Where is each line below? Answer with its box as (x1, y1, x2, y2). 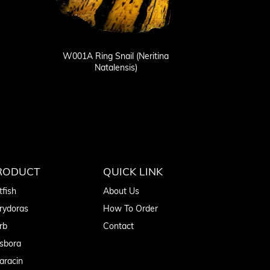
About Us (103, 186, 139, 197)
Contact (103, 221, 134, 232)
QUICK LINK (103, 165, 163, 178)
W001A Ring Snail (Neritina (63, 51, 169, 62)
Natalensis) (94, 62, 137, 74)
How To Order (103, 203, 158, 215)
